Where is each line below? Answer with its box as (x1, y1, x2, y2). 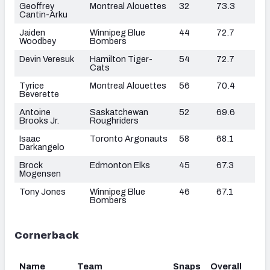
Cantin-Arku (19, 9, 67, 19)
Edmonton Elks (90, 160, 150, 170)
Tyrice (19, 80, 44, 90)
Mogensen (19, 168, 61, 178)
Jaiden (19, 27, 45, 37)
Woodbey (19, 36, 56, 46)
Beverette (19, 89, 59, 99)
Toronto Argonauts (90, 133, 168, 143)
